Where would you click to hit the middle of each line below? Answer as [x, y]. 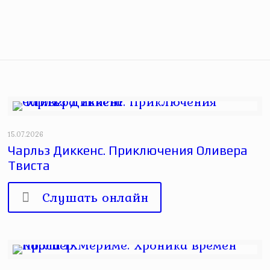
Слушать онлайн [96, 197]
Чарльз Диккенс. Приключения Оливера [128, 150]
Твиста [29, 165]
